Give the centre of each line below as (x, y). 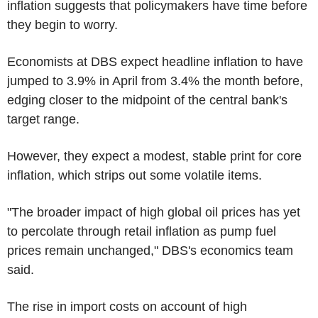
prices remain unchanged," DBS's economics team (150, 250)
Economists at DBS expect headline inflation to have (155, 61)
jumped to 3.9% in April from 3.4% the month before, (155, 81)
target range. (43, 119)
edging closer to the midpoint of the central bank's (147, 100)
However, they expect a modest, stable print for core (154, 156)
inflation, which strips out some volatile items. (135, 175)
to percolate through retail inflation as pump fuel (142, 231)
